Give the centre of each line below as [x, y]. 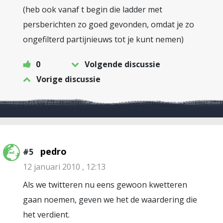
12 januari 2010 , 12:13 [64, 167]
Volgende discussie [122, 64]
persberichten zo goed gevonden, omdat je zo [109, 24]
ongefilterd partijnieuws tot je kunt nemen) [103, 39]
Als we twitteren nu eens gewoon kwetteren [105, 185]
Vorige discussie [68, 79]
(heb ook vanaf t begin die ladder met [93, 9]
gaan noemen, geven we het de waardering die [110, 200]
